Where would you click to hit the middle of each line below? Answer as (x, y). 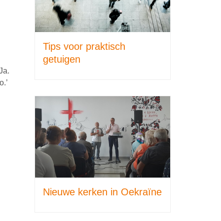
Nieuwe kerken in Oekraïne (102, 192)
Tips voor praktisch (84, 47)
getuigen (62, 59)
